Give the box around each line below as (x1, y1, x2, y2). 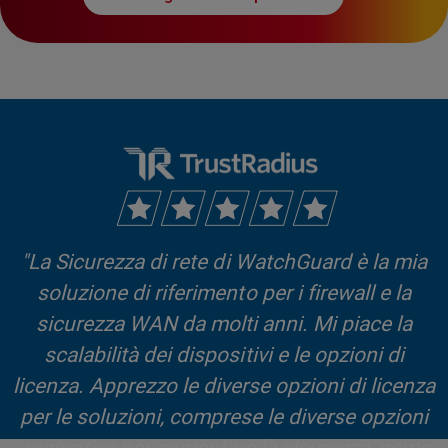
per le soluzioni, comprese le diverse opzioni (19, 405, 429, 430)
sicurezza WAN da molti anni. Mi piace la (35, 312, 413, 337)
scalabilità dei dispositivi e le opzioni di (44, 343, 404, 368)
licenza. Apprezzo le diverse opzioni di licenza (12, 374, 436, 399)
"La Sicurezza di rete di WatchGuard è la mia (21, 250, 427, 275)
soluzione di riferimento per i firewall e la (37, 281, 411, 306)
